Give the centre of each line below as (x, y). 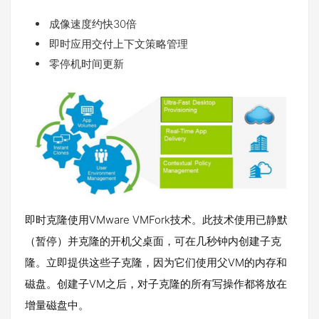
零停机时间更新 (87, 64)
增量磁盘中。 (57, 305)
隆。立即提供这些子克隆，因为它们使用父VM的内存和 (156, 263)
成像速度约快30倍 (93, 24)
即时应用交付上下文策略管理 (119, 44)
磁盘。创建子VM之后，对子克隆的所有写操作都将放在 (156, 284)
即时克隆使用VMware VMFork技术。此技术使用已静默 (156, 220)
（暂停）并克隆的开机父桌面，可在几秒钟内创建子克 (153, 241)
